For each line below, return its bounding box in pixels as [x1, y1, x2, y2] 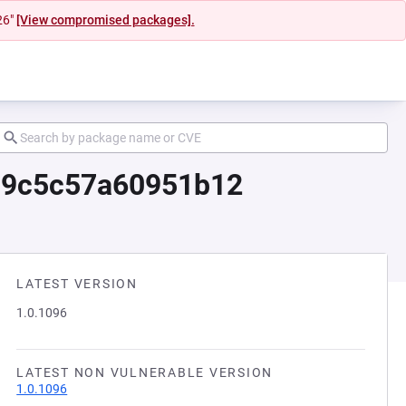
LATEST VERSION [16, 276, 138, 291]
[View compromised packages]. [15, 13, 195, 27]
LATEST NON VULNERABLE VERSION [16, 365, 273, 380]
